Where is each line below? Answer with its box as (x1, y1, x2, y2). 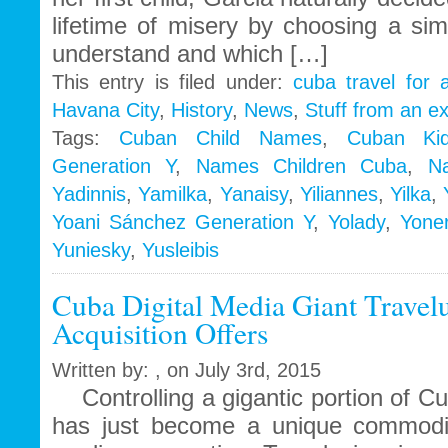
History (171, 99, 232, 122)
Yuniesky (52, 239, 130, 262)
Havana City (52, 99, 159, 122)
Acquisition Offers (52, 313, 268, 353)
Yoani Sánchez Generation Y (52, 211, 313, 234)
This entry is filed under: (52, 71, 293, 94)
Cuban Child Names (118, 127, 322, 150)
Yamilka (138, 183, 208, 206)
